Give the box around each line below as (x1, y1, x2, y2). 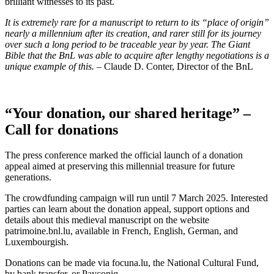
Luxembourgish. (5, 237, 68, 248)
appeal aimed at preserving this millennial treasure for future (5, 161, 235, 172)
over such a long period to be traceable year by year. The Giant (5, 39, 250, 50)
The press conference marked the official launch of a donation (5, 150, 243, 161)
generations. (5, 172, 51, 183)
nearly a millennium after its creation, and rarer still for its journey (5, 28, 261, 39)
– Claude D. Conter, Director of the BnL (94, 61, 253, 72)
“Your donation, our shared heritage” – (5, 105, 251, 121)
